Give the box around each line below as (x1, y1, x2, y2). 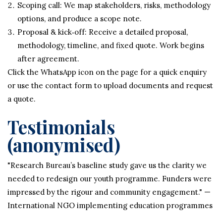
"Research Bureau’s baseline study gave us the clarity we (7, 161, 207, 170)
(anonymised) (7, 132, 120, 157)
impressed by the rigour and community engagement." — (7, 187, 211, 197)
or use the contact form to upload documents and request (7, 81, 213, 90)
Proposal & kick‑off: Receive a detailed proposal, (17, 27, 188, 37)
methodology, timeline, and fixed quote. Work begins (17, 41, 204, 50)
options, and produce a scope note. (17, 14, 142, 23)
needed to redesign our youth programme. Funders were (7, 174, 212, 183)
